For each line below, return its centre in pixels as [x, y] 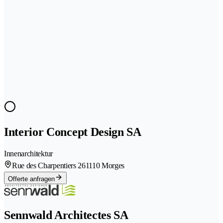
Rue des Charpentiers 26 [49, 165]
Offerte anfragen [31, 179]
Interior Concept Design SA [73, 132]
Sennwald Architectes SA [66, 215]
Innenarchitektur [28, 153]
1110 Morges [105, 165]
